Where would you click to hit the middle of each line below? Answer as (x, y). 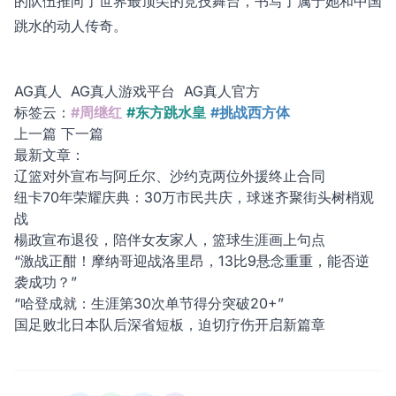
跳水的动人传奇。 (71, 26)
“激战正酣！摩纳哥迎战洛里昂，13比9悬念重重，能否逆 (192, 261)
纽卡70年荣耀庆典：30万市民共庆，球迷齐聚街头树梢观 (194, 198)
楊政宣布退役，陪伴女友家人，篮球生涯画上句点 (170, 240)
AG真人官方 (222, 91)
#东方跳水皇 (166, 113)
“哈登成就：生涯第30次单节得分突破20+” (149, 304)
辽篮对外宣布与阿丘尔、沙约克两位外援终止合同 (170, 176)
